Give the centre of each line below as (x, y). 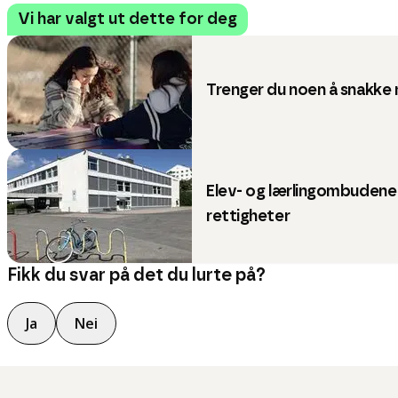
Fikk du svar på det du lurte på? (136, 275)
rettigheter (248, 217)
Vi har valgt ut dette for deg (127, 20)
